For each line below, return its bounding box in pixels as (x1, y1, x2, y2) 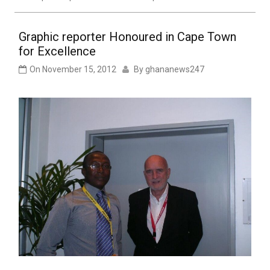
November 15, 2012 (42, 64, 116, 75)
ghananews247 (145, 64, 204, 75)
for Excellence (19, 44, 96, 59)
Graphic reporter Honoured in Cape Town (19, 30, 236, 45)
